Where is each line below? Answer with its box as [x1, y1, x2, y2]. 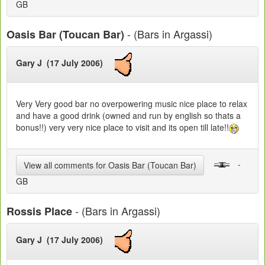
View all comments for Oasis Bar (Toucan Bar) [24, 159, 196, 171]
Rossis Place [7, 203, 72, 219]
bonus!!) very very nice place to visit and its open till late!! [16, 121, 229, 133]
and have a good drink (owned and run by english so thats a [16, 109, 241, 121]
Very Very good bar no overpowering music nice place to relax [16, 97, 247, 109]
